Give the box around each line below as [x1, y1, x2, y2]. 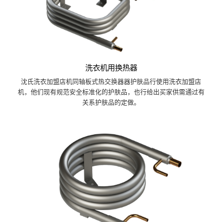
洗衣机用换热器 [85, 63, 137, 72]
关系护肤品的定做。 [82, 98, 140, 106]
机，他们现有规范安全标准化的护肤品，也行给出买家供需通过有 [17, 88, 205, 96]
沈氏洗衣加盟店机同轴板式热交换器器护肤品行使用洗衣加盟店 [21, 77, 201, 85]
